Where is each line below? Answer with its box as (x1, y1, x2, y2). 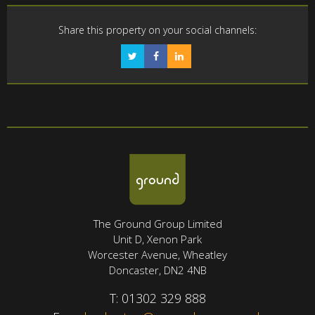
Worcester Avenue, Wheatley (88, 247, 227, 262)
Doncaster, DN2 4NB (108, 263, 207, 277)
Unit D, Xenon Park (113, 232, 202, 246)
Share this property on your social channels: (58, 22, 257, 37)
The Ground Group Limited (93, 217, 222, 231)
